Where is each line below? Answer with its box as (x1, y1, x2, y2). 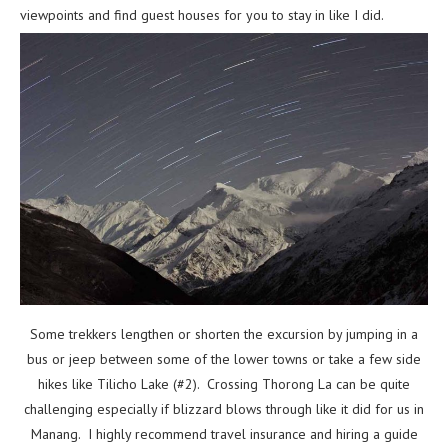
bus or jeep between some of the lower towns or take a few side (27, 350, 421, 369)
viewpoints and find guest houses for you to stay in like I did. (20, 6, 384, 25)
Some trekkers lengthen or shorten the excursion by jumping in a (30, 325, 418, 344)
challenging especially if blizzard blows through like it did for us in (24, 400, 424, 419)
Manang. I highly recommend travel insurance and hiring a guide (30, 425, 418, 444)
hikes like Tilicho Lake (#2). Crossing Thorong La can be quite (38, 375, 410, 394)
